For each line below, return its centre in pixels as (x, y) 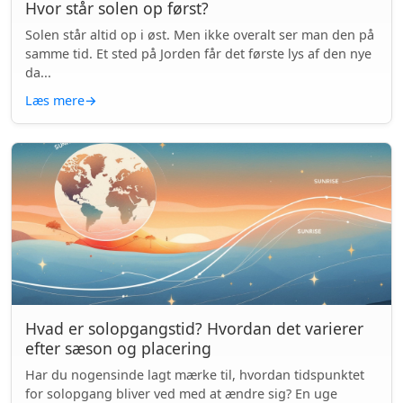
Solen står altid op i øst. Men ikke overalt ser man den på (200, 35)
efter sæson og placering (118, 348)
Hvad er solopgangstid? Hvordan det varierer (194, 328)
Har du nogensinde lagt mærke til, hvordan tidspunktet (195, 375)
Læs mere (55, 100)
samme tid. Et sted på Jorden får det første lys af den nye (198, 54)
